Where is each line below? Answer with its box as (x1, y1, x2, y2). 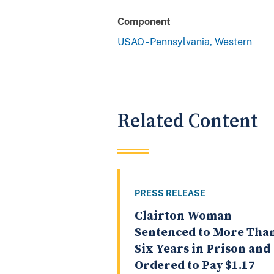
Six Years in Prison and (135, 242, 270, 257)
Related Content (117, 109, 258, 133)
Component (117, 15, 171, 28)
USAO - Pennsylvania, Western (117, 35, 252, 48)
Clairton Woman (135, 209, 232, 224)
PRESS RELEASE (135, 188, 206, 199)
